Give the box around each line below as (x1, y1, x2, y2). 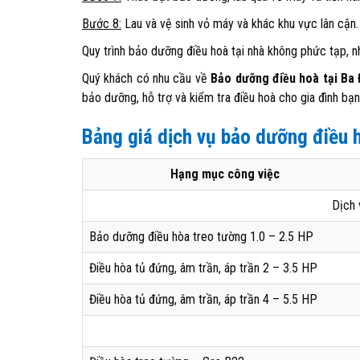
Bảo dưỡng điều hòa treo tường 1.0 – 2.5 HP (89, 229, 313, 244)
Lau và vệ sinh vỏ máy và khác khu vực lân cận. (121, 16, 358, 31)
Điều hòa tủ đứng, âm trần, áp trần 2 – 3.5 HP (89, 260, 317, 276)
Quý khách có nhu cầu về (82, 71, 211, 86)
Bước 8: (82, 16, 121, 31)
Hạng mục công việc (170, 166, 280, 182)
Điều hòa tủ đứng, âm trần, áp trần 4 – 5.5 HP (89, 292, 317, 307)
